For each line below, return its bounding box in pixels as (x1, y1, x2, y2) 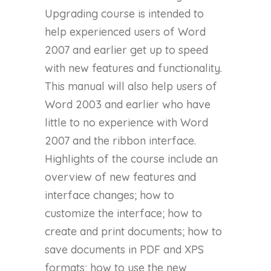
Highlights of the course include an (45, 152, 218, 166)
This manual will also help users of (45, 79, 217, 94)
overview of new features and (45, 170, 196, 184)
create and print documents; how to (45, 224, 222, 239)
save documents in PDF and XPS (45, 243, 204, 257)
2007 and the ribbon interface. (45, 134, 196, 148)
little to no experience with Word (45, 116, 208, 130)
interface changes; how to (45, 188, 174, 203)
